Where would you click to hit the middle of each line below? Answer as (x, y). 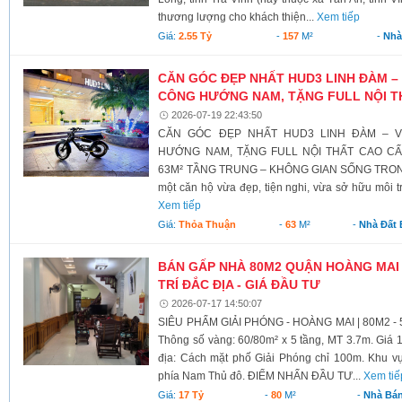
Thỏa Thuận (208, 224)
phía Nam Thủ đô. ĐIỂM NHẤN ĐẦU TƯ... (261, 376)
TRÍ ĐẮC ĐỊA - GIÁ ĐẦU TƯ (240, 284)
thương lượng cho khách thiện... (238, 17)
